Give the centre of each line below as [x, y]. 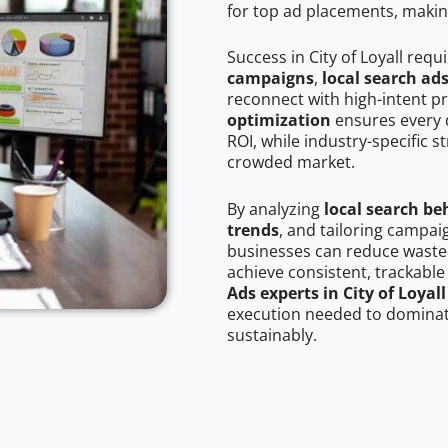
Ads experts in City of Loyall [336, 293]
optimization [279, 120]
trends [253, 230]
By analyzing [275, 209]
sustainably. [272, 335]
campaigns [270, 78]
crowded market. [291, 162]
